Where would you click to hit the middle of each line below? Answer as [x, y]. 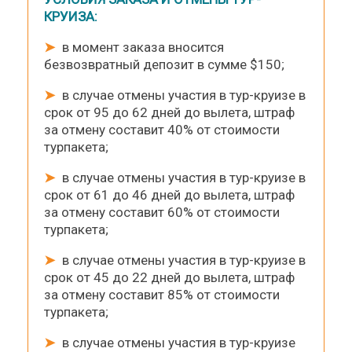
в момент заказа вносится [139, 47]
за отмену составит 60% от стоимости [162, 212]
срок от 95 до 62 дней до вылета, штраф [169, 112]
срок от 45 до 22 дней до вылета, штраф [169, 277]
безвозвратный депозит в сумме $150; [164, 64]
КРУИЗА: [71, 16]
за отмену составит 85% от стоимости [162, 294]
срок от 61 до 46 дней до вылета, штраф [169, 194]
